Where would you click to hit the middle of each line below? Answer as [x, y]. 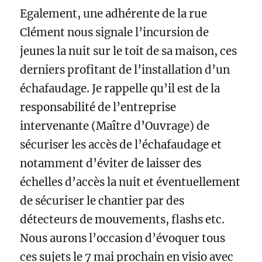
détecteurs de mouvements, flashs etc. [123, 220]
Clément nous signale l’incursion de [115, 33]
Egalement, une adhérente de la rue [114, 14]
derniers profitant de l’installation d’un [125, 70]
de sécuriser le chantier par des [102, 201]
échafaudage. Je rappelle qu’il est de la [120, 89]
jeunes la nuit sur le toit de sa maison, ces [129, 51]
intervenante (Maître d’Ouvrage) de [115, 126]
